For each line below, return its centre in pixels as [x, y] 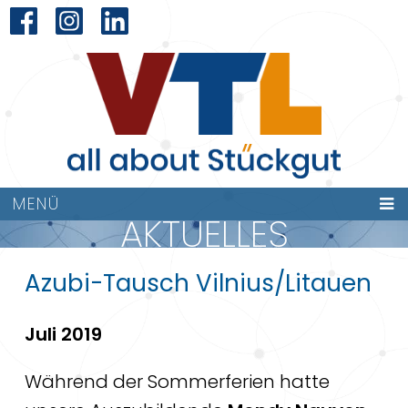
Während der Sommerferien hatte [177, 382]
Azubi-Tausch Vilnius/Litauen [198, 284]
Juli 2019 [63, 335]
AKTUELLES [204, 235]
